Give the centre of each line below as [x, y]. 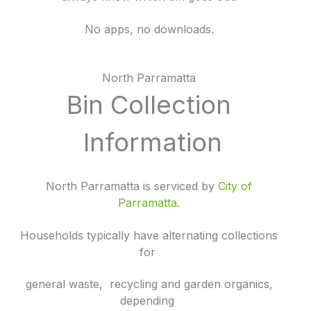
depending [149, 301]
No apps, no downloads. [149, 29]
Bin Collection [149, 105]
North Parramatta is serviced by [132, 186]
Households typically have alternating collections [149, 235]
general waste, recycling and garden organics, [149, 284]
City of [235, 186]
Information [149, 143]
